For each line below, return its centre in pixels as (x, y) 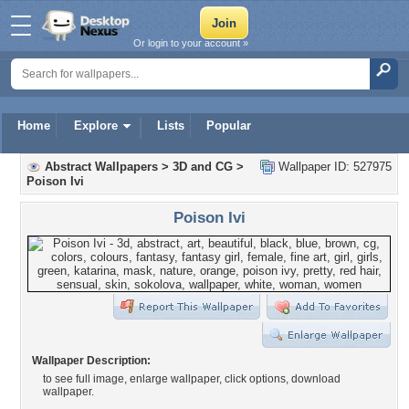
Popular (229, 126)
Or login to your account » (191, 43)
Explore (96, 126)
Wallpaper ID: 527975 (333, 167)
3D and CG (203, 167)
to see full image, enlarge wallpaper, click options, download (192, 379)
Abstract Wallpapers (101, 167)
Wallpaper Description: (91, 361)
